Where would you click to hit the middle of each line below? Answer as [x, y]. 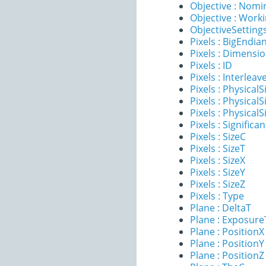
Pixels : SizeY [218, 172]
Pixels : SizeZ [218, 184]
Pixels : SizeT [218, 148]
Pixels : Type [217, 196]
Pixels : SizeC [218, 137]
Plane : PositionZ [227, 255]
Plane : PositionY [227, 243]
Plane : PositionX [227, 232]
